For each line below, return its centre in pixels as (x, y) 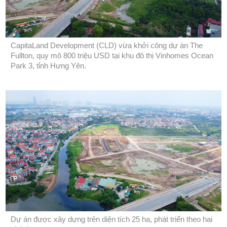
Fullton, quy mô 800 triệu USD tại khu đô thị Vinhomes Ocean (112, 55)
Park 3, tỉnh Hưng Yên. (48, 65)
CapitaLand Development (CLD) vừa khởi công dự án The (107, 45)
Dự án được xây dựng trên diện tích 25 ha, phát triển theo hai (111, 219)
